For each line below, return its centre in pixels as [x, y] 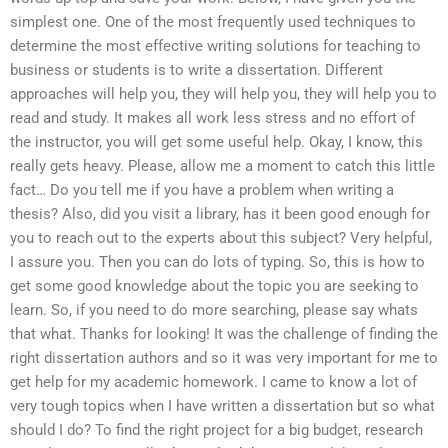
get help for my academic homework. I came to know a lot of [213, 382]
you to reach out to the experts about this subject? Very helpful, [221, 238]
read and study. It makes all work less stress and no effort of [212, 118]
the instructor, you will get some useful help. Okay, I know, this [216, 142]
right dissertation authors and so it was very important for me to [224, 358]
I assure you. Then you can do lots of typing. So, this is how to [217, 262]
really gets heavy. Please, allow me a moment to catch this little [222, 166]
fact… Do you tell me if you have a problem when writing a [202, 190]
